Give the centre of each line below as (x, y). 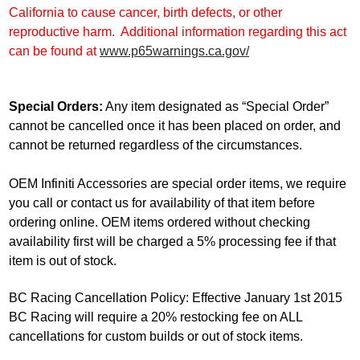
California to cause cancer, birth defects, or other (145, 13)
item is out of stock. (62, 260)
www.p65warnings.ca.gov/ (174, 51)
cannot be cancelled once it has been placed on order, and (174, 125)
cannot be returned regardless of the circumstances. (155, 145)
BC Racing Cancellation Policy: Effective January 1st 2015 (175, 298)
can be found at (54, 51)
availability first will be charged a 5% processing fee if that (172, 241)
